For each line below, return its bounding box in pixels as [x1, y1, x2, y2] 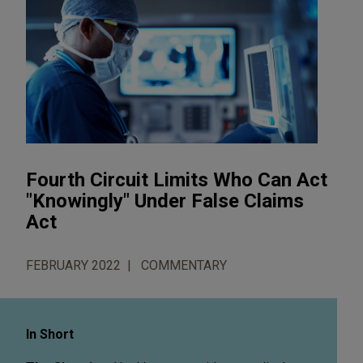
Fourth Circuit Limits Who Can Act [26, 168, 327, 191]
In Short [26, 326, 74, 342]
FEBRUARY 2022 [26, 257, 121, 273]
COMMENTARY [141, 257, 227, 273]
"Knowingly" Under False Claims [26, 189, 304, 212]
